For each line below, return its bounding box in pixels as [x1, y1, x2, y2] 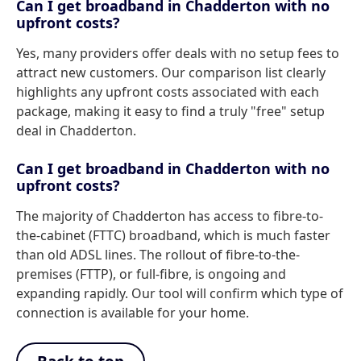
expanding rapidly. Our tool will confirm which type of [16, 284, 343, 302]
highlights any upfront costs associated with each [16, 83, 319, 101]
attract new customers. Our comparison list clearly [16, 64, 326, 81]
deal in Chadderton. [16, 122, 136, 139]
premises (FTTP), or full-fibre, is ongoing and [16, 265, 286, 283]
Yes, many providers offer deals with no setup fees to [16, 44, 339, 62]
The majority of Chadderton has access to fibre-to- [16, 207, 323, 225]
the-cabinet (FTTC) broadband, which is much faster [16, 226, 330, 244]
